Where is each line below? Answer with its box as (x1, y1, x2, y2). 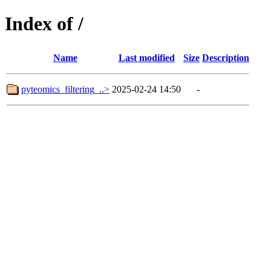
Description (202, 52, 249, 63)
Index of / (5, 13, 83, 35)
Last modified (118, 52, 175, 63)
